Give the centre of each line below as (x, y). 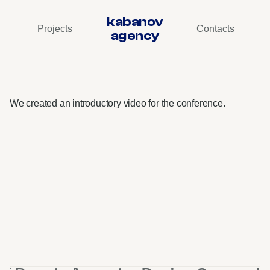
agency (135, 36)
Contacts (215, 29)
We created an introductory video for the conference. (118, 103)
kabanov (135, 21)
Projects (55, 29)
